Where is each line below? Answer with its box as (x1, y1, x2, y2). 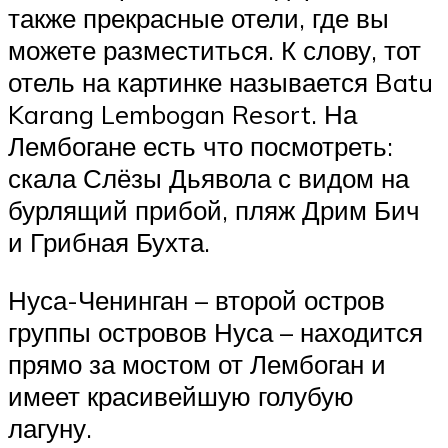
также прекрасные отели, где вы (8, 2, 389, 34)
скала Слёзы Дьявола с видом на (8, 162, 409, 194)
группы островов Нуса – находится (8, 315, 423, 348)
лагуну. (8, 411, 92, 444)
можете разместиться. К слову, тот (8, 34, 421, 66)
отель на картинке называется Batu (8, 66, 433, 98)
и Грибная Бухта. (8, 226, 210, 258)
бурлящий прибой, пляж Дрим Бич (8, 194, 420, 226)
